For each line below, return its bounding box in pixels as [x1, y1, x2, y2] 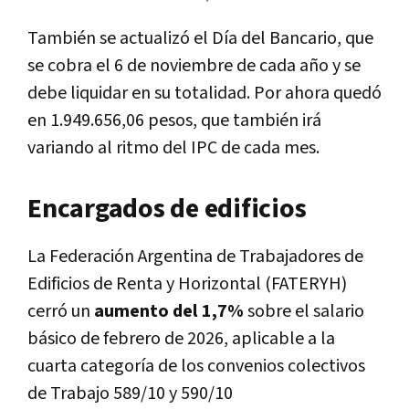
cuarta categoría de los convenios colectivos [27, 353, 365, 378]
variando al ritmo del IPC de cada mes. [27, 135, 320, 160]
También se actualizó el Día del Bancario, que [27, 26, 373, 50]
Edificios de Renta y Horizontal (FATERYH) [27, 271, 347, 296]
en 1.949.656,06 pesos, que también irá [27, 108, 321, 132]
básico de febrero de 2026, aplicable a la [27, 326, 335, 351]
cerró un [27, 299, 94, 323]
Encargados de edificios [27, 190, 307, 227]
